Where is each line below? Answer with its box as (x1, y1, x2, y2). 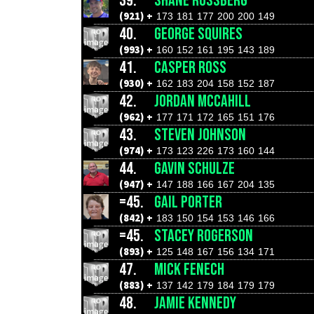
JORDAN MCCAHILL (154, 91, 251, 111)
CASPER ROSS (154, 57, 226, 78)
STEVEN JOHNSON (154, 125, 246, 145)
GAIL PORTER (154, 192, 222, 212)
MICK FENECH (154, 259, 224, 280)
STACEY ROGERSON (154, 226, 253, 246)
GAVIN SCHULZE (154, 158, 235, 179)
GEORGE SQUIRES (154, 24, 243, 44)
